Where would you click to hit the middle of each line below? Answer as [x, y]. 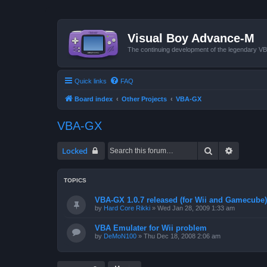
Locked [75, 150]
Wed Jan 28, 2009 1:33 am [196, 208]
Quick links [91, 81]
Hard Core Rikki [127, 208]
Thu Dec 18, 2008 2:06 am [182, 236]
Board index [94, 99]
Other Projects [144, 99]
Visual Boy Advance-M [191, 38]
